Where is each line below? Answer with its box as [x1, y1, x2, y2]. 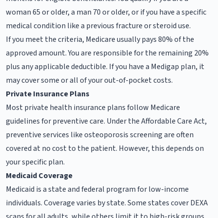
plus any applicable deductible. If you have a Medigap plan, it [6, 61, 204, 72]
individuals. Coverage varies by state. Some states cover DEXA [6, 197, 208, 208]
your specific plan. [6, 156, 65, 167]
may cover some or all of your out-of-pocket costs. [6, 74, 173, 86]
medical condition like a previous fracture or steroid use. [6, 20, 191, 31]
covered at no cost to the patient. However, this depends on [6, 143, 204, 154]
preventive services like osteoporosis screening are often [6, 129, 194, 140]
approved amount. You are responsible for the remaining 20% [6, 47, 209, 58]
